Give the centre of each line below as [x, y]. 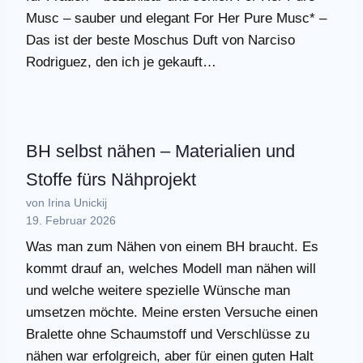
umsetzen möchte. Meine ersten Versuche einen [172, 313]
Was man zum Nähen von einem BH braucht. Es [172, 247]
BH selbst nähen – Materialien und [160, 151]
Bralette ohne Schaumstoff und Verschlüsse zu [168, 335]
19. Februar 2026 [71, 220]
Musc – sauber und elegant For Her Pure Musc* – [176, 18]
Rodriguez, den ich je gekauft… [121, 62]
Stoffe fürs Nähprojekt [111, 179]
